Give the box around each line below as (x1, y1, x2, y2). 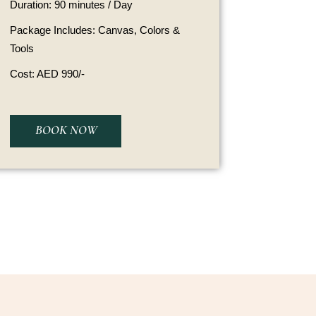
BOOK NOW (35, 122, 98, 138)
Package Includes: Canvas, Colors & (10, 24, 181, 36)
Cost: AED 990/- (10, 68, 85, 80)
